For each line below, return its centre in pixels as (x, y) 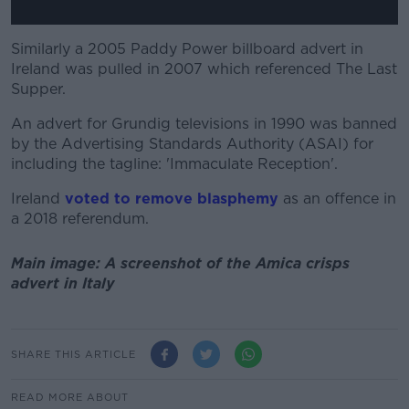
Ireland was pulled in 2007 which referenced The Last (204, 69)
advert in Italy (63, 283)
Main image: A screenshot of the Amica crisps (180, 263)
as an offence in (337, 199)
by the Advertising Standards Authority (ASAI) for (192, 144)
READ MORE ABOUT (70, 398)
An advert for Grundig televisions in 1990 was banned (204, 124)
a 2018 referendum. (80, 219)
